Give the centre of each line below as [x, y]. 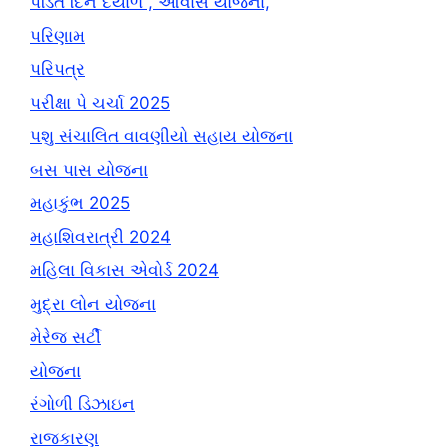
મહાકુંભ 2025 [80, 203]
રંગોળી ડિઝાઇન [82, 404]
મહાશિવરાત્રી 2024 [100, 236]
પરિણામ [57, 35]
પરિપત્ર [57, 69]
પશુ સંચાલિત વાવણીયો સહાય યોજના [161, 136]
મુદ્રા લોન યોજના [93, 303]
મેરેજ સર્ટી [65, 337]
